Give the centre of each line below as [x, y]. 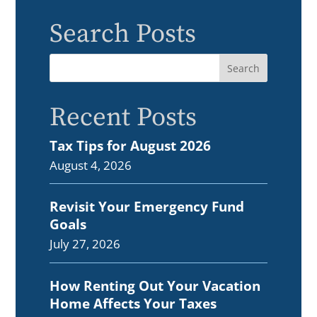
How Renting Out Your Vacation [155, 285]
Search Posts [123, 34]
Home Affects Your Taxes [133, 303]
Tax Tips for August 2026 [131, 146]
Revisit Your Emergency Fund [147, 207]
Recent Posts [123, 117]
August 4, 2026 [91, 166]
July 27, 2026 [85, 244]
